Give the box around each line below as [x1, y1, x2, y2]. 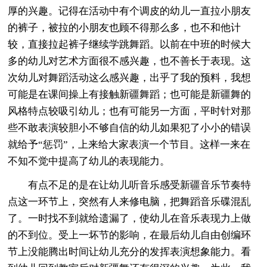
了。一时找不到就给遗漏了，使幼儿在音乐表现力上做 [8, 212, 252, 224]
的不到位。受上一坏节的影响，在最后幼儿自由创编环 [8, 229, 252, 241]
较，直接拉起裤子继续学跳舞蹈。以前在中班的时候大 [8, 38, 252, 50]
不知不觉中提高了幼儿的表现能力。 [8, 155, 170, 167]
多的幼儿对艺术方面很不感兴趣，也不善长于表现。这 [8, 55, 252, 67]
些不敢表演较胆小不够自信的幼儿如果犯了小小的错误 [8, 122, 252, 133]
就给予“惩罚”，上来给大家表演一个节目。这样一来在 [8, 138, 251, 150]
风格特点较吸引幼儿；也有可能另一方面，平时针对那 [8, 105, 252, 117]
